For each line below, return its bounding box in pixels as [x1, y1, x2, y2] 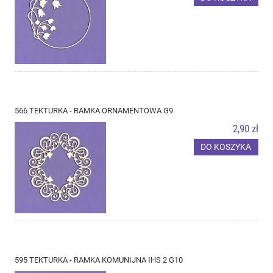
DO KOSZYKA [200, 142, 252, 152]
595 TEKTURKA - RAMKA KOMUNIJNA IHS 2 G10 [15, 255, 183, 264]
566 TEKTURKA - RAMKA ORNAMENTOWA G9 [15, 105, 173, 115]
